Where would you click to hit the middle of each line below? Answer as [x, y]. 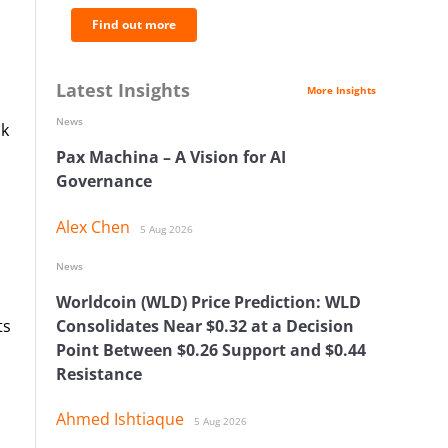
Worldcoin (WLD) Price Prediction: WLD [208, 301]
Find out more [134, 24]
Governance [104, 181]
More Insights [341, 90]
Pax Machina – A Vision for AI [171, 157]
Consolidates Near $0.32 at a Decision [205, 325]
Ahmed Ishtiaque [120, 419]
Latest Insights [123, 90]
